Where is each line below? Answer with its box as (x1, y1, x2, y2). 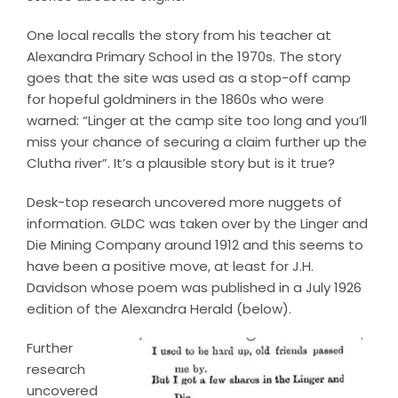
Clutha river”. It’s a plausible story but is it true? (26, 154, 335, 173)
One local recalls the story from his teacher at (26, 26, 331, 45)
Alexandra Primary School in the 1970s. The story (26, 47, 341, 67)
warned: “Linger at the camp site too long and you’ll (26, 111, 367, 131)
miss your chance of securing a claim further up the (26, 132, 367, 152)
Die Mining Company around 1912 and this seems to (26, 235, 363, 255)
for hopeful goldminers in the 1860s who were (26, 90, 324, 109)
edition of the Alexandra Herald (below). (26, 299, 291, 319)
